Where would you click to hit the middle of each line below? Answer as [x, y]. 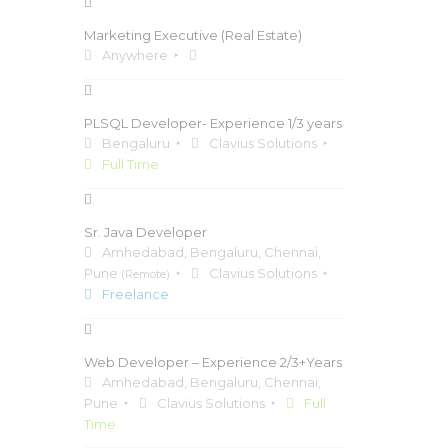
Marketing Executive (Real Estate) [192, 35]
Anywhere [134, 55]
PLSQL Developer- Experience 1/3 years [212, 123]
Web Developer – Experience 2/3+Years [212, 362]
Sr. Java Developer [145, 232]
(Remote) [145, 274]
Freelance [135, 294]
